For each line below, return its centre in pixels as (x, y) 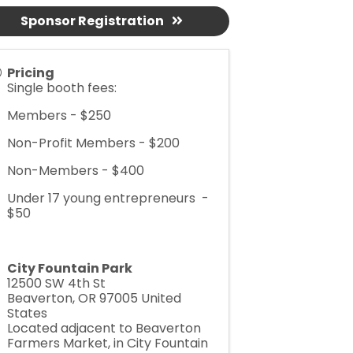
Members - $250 (59, 116)
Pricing (30, 73)
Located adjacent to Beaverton (104, 329)
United (161, 299)
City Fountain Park (69, 269)
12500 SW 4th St (56, 284)
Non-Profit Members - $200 (93, 143)
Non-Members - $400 (75, 171)
